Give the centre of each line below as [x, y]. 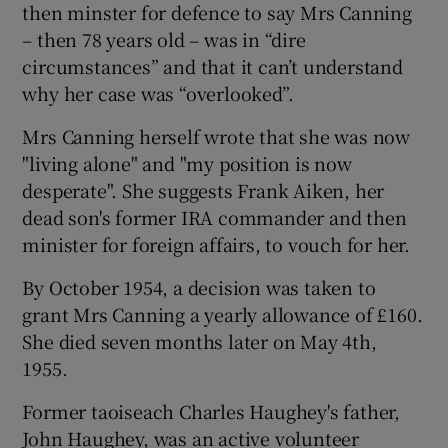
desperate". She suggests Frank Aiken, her [203, 190]
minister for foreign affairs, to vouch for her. [216, 244]
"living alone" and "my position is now [187, 163]
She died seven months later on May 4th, [199, 341]
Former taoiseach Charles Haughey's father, [211, 411]
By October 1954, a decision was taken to [199, 287]
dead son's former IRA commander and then [214, 217]
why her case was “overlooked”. [158, 93]
